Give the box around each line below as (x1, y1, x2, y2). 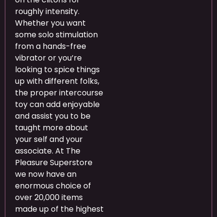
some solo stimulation (15, 29, 98, 40)
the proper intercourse (15, 87, 103, 98)
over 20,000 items (15, 191, 83, 203)
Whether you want (15, 17, 86, 29)
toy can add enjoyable (15, 98, 100, 110)
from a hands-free (15, 40, 86, 52)
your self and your (15, 133, 83, 145)
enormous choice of (15, 180, 91, 191)
